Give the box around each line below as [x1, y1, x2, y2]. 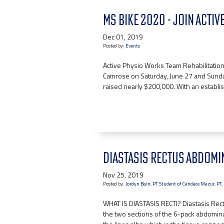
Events [125, 42, 140, 49]
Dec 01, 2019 [103, 31, 143, 42]
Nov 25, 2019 [103, 169, 143, 180]
